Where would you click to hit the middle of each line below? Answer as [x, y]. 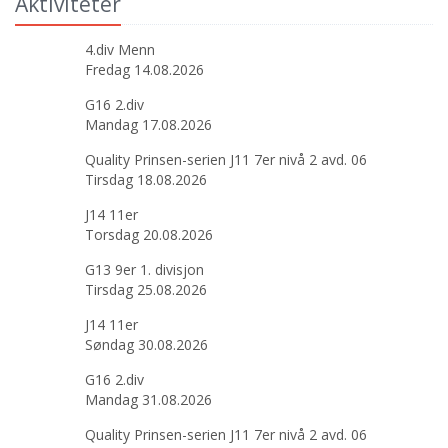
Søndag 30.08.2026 [146, 344]
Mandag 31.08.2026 [148, 399]
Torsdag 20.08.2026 [149, 234]
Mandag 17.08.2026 [148, 124]
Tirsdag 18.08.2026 [146, 179]
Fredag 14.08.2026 [144, 69]
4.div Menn [120, 49]
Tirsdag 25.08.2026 [146, 289]
